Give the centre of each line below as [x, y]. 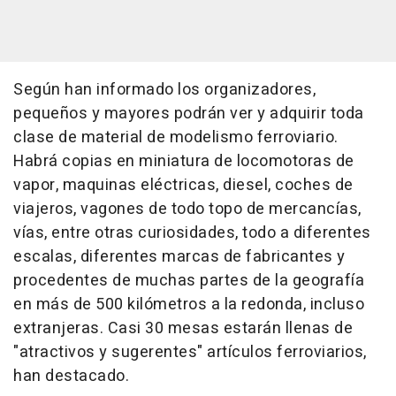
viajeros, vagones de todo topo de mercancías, [187, 209]
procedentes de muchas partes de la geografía [189, 281]
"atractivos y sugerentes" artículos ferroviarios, [190, 352]
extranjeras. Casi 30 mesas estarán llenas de [183, 328]
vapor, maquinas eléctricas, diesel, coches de [183, 185]
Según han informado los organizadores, [164, 90]
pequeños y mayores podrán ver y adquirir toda [189, 114]
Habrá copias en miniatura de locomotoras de [184, 161]
